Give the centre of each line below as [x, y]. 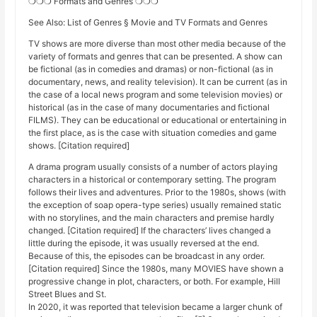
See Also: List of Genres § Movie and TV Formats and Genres [148, 23]
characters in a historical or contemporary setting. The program [152, 180]
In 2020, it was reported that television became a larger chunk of [156, 307]
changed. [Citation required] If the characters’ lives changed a [150, 231]
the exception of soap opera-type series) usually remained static [155, 205]
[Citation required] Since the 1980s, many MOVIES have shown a [156, 269]
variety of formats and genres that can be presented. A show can [156, 57]
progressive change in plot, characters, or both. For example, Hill [155, 282]
